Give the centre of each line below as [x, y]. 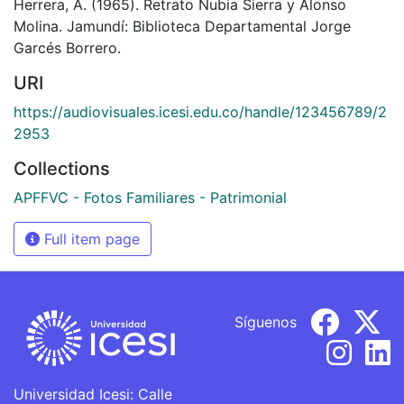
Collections [62, 168]
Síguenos [266, 321]
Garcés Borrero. [67, 47]
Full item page [90, 239]
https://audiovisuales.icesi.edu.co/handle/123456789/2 [200, 111]
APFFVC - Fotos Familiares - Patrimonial [150, 197]
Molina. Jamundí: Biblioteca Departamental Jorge [182, 26]
